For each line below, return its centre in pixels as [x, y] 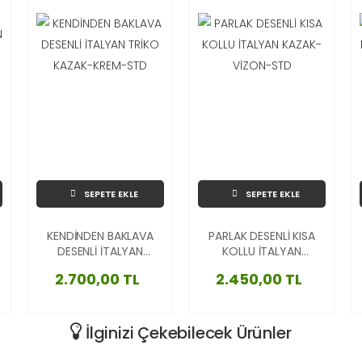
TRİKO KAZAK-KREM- [100, 266]
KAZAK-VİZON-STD [262, 266]
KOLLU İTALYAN [262, 251]
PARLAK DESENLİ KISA [262, 236]
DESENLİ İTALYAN [100, 251]
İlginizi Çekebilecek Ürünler [187, 333]
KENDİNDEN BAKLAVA [100, 236]
